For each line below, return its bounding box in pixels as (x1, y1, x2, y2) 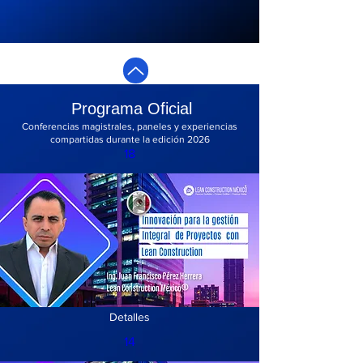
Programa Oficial (71, 100, 192, 117)
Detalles (109, 310, 150, 323)
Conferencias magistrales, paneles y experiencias (22, 121, 237, 132)
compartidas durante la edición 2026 (49, 134, 210, 145)
